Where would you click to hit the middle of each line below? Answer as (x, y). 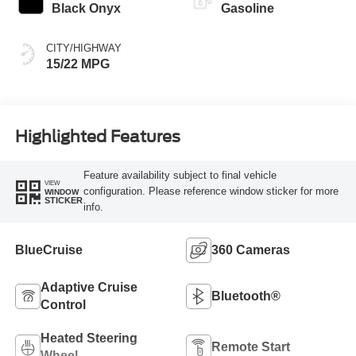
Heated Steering (89, 338)
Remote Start (251, 346)
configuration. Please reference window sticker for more (211, 192)
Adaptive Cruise (89, 287)
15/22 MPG (77, 64)
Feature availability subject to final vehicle (180, 176)
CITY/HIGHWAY (83, 48)
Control (63, 304)
